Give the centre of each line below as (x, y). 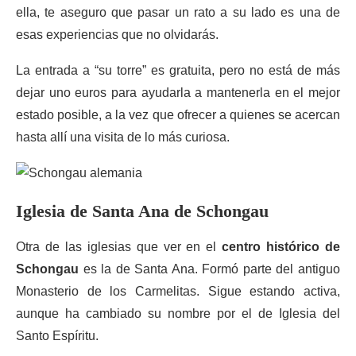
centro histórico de (281, 247)
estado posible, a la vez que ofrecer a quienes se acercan (178, 115)
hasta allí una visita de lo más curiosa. (123, 137)
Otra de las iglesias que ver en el (119, 247)
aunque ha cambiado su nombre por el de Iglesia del (178, 313)
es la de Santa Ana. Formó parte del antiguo (209, 269)
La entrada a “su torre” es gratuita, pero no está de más (178, 70)
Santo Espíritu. (57, 336)
